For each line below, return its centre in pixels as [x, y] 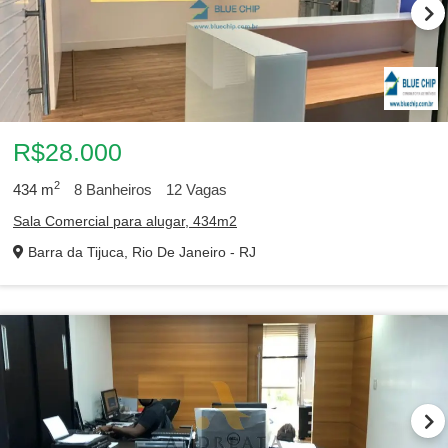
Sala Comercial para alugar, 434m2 [125, 221]
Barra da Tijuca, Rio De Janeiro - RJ [140, 252]
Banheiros [117, 189]
